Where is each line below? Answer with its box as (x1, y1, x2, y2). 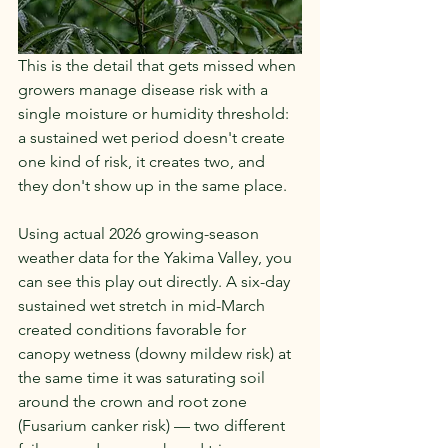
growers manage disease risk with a (18, 79, 272, 99)
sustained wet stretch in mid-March (18, 295, 269, 315)
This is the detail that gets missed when (18, 55, 300, 75)
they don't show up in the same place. (18, 175, 287, 195)
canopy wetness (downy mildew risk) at (18, 343, 295, 363)
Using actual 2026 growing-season (18, 223, 263, 243)
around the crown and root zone (18, 391, 251, 411)
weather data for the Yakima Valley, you (18, 247, 296, 267)
